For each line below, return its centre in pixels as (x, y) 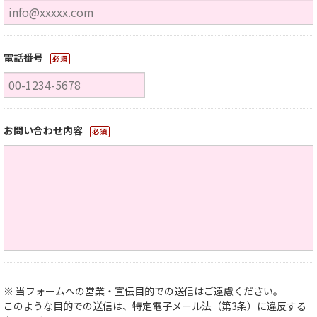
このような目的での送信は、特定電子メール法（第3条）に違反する (155, 306)
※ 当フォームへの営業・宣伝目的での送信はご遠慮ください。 (143, 291)
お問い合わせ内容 (43, 130)
